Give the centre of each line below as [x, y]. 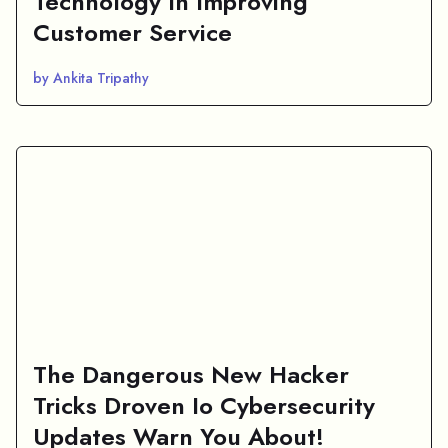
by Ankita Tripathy [91, 77]
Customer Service [132, 32]
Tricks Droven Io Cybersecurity [204, 405]
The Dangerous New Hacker [191, 374]
